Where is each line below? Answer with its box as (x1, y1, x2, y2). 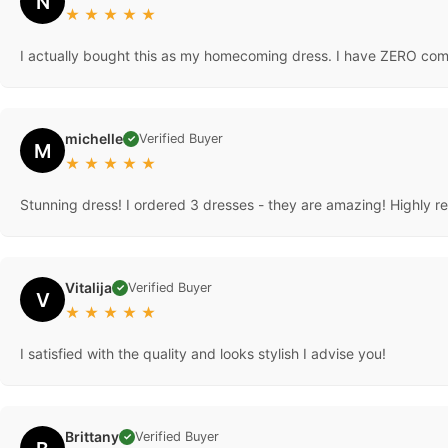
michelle (65, 130, 123, 148)
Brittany (65, 428, 119, 446)
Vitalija (65, 279, 112, 297)
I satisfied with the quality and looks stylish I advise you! (20, 345, 386, 363)
